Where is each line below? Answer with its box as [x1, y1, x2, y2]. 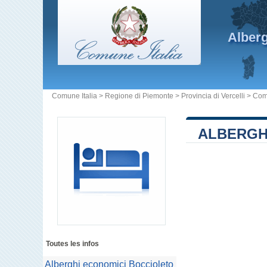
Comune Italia [52, 92, 97, 100]
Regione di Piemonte [105, 92, 173, 100]
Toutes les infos [46, 240, 99, 248]
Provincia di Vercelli [181, 92, 245, 100]
